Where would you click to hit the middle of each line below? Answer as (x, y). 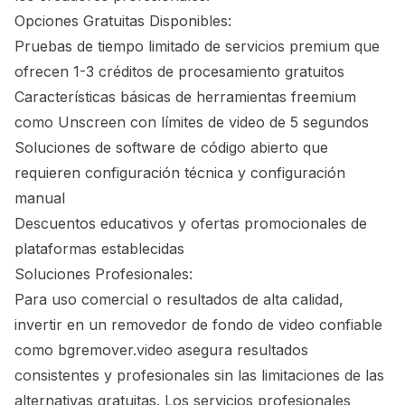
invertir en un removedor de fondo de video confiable (198, 325)
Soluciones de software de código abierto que (171, 148)
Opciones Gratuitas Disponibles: (123, 21)
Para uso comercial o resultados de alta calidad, (179, 300)
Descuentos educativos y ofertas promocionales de (191, 224)
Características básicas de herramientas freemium (185, 97)
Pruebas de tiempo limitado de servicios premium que (197, 47)
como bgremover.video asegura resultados (161, 350)
